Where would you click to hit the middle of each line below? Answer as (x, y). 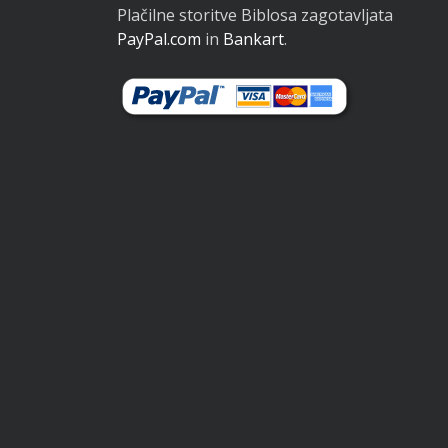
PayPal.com (159, 38)
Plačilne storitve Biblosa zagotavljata (255, 14)
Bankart (253, 38)
